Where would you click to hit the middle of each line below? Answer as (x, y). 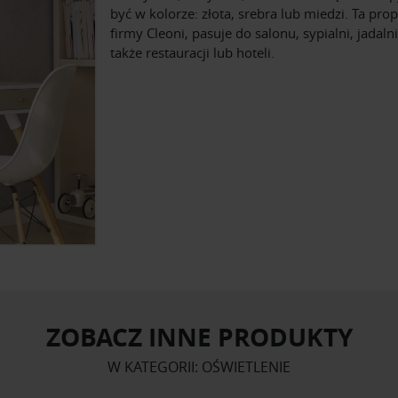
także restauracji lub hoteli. (192, 53)
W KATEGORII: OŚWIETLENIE (199, 366)
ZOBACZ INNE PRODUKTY (199, 337)
